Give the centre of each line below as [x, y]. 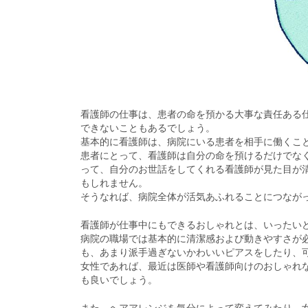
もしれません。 [114, 183]
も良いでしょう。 [119, 280]
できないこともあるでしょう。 [148, 128]
